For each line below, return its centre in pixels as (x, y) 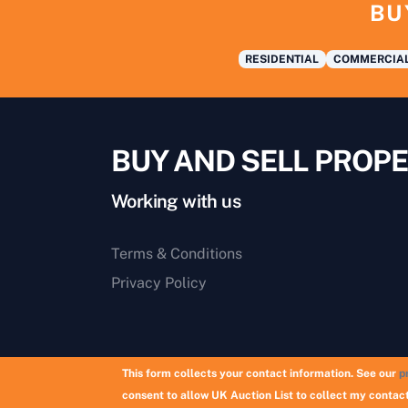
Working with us (176, 201)
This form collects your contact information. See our (261, 373)
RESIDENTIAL (282, 59)
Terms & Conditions (177, 253)
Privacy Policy (159, 282)
